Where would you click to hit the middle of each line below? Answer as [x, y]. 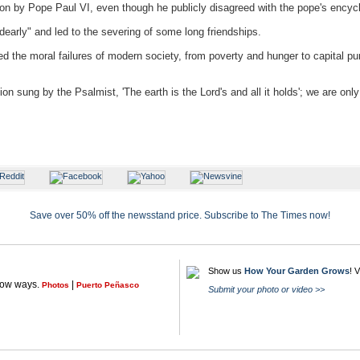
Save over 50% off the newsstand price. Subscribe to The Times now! [180, 215]
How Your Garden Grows [297, 271]
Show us [226, 271]
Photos [55, 285]
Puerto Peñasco [108, 285]
